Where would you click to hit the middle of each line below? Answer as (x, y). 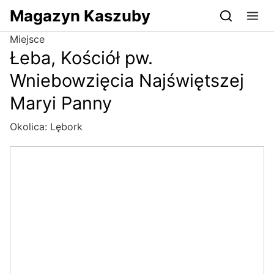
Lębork (66, 127)
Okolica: (30, 127)
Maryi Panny (61, 103)
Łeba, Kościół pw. (81, 58)
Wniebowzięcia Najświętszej (127, 81)
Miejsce (27, 39)
